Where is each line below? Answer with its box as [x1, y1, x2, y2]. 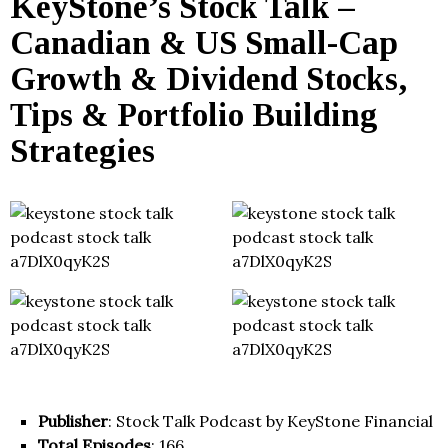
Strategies [10, 133, 155, 170]
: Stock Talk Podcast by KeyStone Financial [108, 411, 433, 432]
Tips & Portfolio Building [10, 97, 378, 134]
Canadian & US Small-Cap [10, 25, 398, 62]
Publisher [38, 411, 108, 432]
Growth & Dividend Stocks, [10, 61, 407, 98]
